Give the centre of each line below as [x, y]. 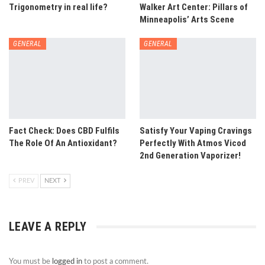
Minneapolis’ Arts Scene [187, 19]
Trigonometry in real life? [58, 7]
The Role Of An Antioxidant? [63, 143]
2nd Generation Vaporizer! [190, 156]
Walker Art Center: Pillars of [194, 7]
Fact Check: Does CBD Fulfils [64, 131]
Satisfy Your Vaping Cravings [196, 131]
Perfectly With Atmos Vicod [193, 143]
